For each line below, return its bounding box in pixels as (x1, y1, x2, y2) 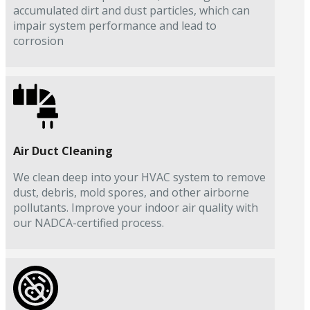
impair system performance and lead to (12, 18, 217, 33)
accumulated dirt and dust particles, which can (12, 3, 250, 18)
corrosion (12, 33, 64, 48)
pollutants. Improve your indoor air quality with (12, 199, 258, 215)
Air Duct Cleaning (12, 143, 113, 159)
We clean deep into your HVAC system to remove (12, 169, 266, 185)
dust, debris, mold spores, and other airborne (12, 184, 249, 200)
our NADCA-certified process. (12, 215, 164, 230)
